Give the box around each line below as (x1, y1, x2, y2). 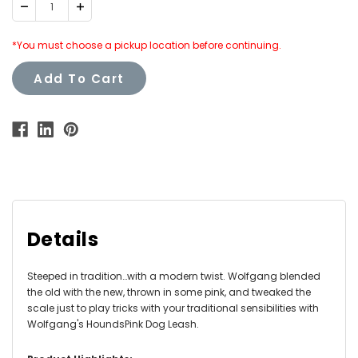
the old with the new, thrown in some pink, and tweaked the (27, 284, 311, 299)
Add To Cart (34, 70, 125, 87)
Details (27, 225, 99, 253)
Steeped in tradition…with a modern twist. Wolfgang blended (27, 268, 320, 283)
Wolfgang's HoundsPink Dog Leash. (27, 316, 199, 331)
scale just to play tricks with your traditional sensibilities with (27, 300, 319, 315)
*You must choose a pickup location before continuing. (12, 38, 281, 52)
